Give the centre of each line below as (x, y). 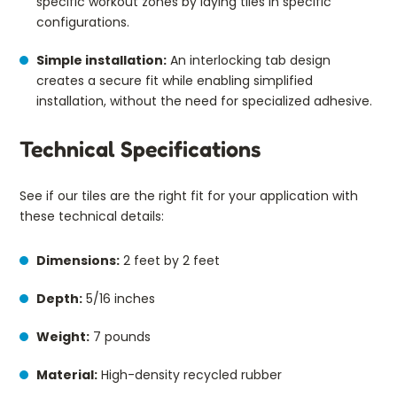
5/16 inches (119, 298)
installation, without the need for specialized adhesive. (206, 101)
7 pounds (120, 336)
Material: (67, 374)
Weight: (63, 336)
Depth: (59, 298)
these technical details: (92, 216)
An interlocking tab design (249, 60)
